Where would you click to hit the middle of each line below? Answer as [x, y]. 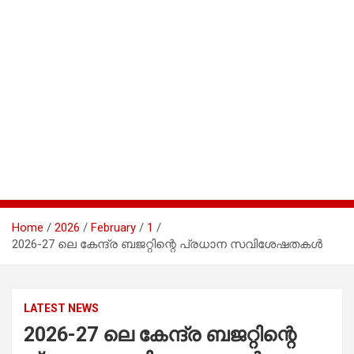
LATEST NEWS [61, 308]
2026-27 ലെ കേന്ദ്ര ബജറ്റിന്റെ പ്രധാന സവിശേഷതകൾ [167, 244]
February [113, 227]
